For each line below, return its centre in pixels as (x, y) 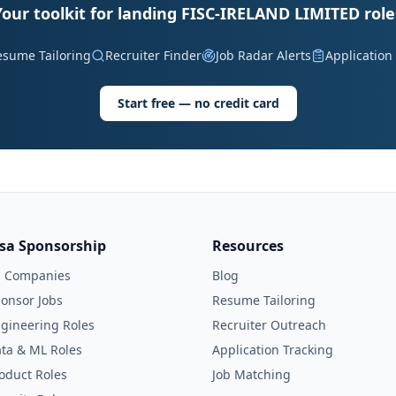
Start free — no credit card (198, 103)
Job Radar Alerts (263, 55)
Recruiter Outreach (269, 325)
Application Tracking (273, 350)
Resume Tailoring (264, 300)
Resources (248, 246)
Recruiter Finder (153, 55)
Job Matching (251, 374)
